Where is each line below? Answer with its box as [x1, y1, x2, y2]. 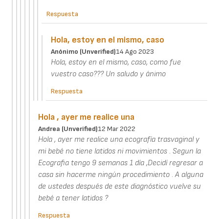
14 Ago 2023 [115, 47, 154, 56]
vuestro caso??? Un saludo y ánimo [50, 69, 166, 79]
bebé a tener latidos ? [38, 194, 108, 203]
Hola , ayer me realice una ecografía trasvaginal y [38, 135, 199, 145]
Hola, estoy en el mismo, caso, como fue [50, 58, 181, 67]
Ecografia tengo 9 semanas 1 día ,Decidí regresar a [38, 158, 203, 168]
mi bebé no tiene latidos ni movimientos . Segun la [38, 147, 201, 156]
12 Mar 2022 [97, 125, 135, 133]
